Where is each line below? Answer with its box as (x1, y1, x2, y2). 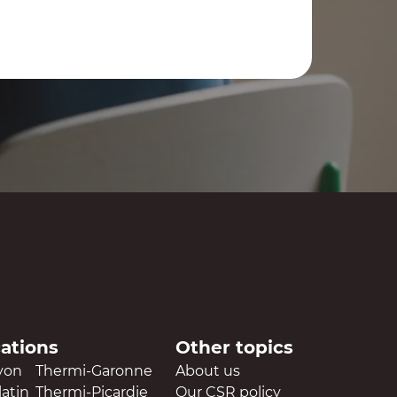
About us (175, 362, 240, 379)
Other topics (175, 337, 293, 358)
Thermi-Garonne (35, 362, 152, 379)
